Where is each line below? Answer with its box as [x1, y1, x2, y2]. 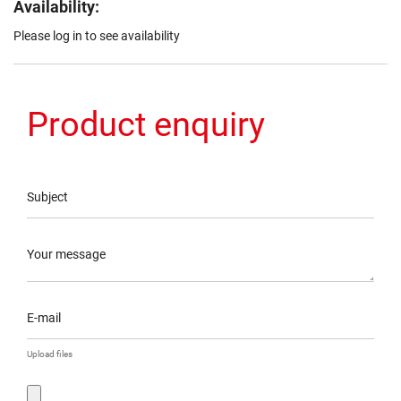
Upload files [27, 349, 73, 360]
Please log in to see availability [13, 29, 180, 44]
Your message [27, 247, 106, 262]
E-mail [27, 311, 61, 326]
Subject [27, 190, 68, 205]
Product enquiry [27, 105, 265, 145]
